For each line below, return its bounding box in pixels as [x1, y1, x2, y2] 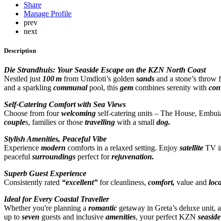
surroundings [30, 152, 75, 161]
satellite [178, 143, 203, 152]
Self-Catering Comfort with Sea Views [4, 100, 126, 109]
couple [4, 117, 25, 126]
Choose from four [4, 109, 59, 117]
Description [4, 46, 36, 54]
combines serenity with [135, 83, 209, 92]
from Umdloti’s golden [62, 74, 136, 83]
